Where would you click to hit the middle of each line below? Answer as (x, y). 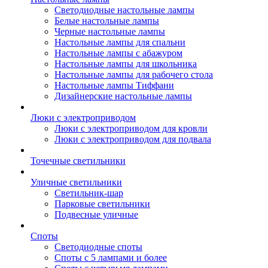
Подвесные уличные (96, 214)
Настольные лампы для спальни (120, 42)
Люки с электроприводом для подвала (133, 139)
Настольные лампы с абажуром (118, 53)
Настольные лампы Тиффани (114, 85)
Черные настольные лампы (110, 31)
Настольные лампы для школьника (126, 64)
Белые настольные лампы (107, 21)
